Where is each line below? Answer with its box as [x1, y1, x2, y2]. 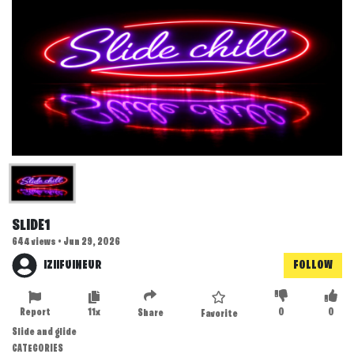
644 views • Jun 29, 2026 [12, 237, 120, 247]
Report [19, 307, 51, 318]
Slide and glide [12, 327, 77, 338]
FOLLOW [293, 258, 333, 272]
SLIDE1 [12, 218, 51, 234]
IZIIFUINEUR [43, 258, 101, 272]
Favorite [200, 309, 238, 320]
